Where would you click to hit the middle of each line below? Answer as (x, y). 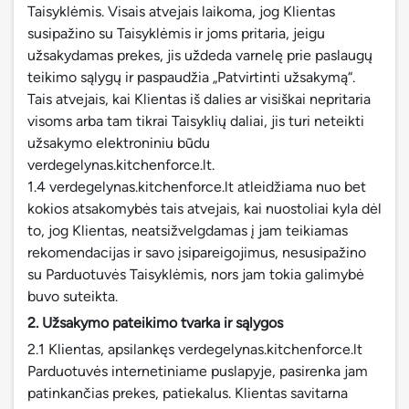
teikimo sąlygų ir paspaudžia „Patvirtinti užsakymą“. (191, 77)
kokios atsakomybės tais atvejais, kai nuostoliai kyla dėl (204, 209)
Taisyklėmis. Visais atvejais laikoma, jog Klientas (181, 11)
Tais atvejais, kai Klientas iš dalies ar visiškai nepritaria (199, 99)
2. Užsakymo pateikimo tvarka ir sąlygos (155, 323)
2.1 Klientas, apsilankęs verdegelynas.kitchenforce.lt (195, 349)
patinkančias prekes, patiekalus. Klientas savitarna (188, 393)
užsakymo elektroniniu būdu (119, 143)
